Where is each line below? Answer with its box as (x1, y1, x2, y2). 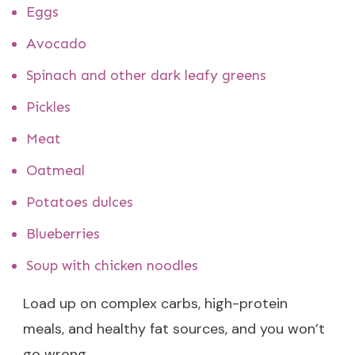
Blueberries (26, 224, 100, 242)
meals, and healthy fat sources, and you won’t (23, 319, 325, 338)
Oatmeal (26, 161, 85, 179)
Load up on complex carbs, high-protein (23, 293, 288, 313)
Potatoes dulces (26, 193, 133, 211)
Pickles (26, 97, 71, 116)
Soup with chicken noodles (26, 256, 198, 274)
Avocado (26, 34, 86, 52)
